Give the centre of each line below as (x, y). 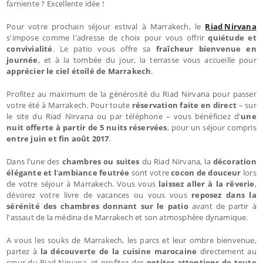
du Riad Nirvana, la (176, 161)
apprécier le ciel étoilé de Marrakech (79, 71)
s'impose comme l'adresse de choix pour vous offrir (107, 37)
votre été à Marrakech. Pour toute (69, 105)
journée (22, 60)
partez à (23, 251)
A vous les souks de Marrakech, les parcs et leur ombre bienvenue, (131, 240)
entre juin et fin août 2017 (58, 138)
